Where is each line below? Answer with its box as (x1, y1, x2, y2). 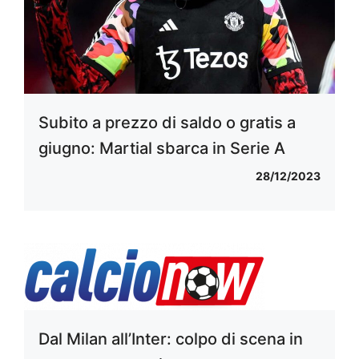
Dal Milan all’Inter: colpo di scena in (38, 329, 303, 349)
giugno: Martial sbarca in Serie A (38, 138, 285, 158)
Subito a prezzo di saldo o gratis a (38, 112, 296, 132)
